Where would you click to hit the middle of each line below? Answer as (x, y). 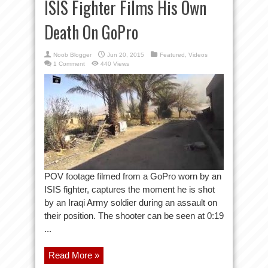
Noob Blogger (72, 55)
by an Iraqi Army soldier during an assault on (131, 202)
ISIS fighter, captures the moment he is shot (130, 189)
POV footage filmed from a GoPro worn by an (133, 176)
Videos (198, 55)
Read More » (74, 255)
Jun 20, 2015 (126, 55)
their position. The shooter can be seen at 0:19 (134, 216)
